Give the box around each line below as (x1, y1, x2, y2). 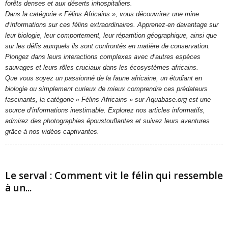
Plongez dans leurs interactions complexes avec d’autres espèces (5, 53, 201, 61)
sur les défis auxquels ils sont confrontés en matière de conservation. (5, 42, 210, 50)
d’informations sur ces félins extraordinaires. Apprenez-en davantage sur (5, 21, 218, 28)
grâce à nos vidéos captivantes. (5, 128, 99, 135)
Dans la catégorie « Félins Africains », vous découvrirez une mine (5, 10, 199, 18)
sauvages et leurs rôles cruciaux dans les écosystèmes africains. (5, 64, 198, 71)
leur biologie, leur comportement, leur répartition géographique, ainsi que (5, 32, 217, 39)
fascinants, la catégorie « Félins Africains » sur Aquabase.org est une (5, 96, 211, 103)
